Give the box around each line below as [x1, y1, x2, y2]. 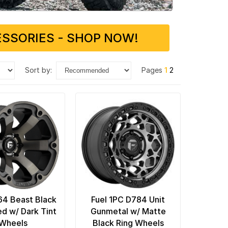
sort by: [29, 65, 52, 74]
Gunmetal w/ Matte [90, 206, 166, 216]
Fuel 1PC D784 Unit [91, 194, 165, 205]
